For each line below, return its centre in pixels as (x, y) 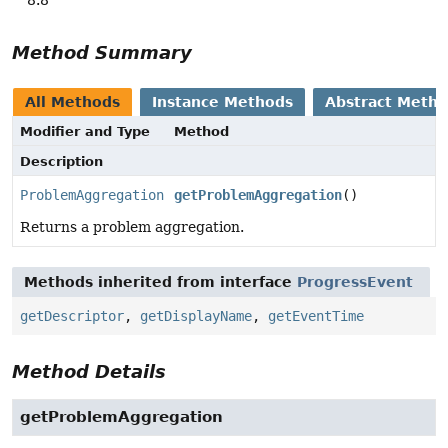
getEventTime (316, 315)
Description (61, 161)
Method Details (89, 371)
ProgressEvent (355, 281)
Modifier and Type (85, 131)
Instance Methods (222, 101)
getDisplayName (196, 315)
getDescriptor (72, 315)
